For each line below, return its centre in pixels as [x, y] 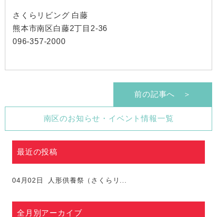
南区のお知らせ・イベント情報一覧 [108, 118]
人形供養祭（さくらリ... [85, 180]
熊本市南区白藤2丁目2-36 [60, 28]
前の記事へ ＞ [163, 94]
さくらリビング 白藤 [50, 15]
